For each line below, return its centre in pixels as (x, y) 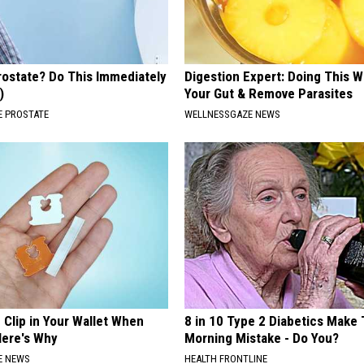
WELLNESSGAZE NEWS (233, 114)
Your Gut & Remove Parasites (269, 93)
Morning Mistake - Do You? (262, 338)
